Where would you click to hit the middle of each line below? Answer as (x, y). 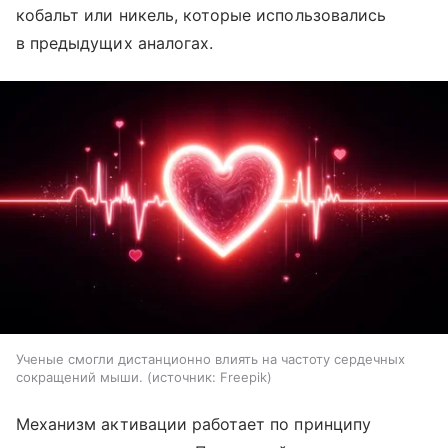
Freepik (243, 376)
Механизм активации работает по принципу (193, 423)
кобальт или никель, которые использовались (201, 15)
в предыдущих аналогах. (115, 43)
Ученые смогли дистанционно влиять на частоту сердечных (210, 358)
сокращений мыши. (79, 376)
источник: (184, 376)
